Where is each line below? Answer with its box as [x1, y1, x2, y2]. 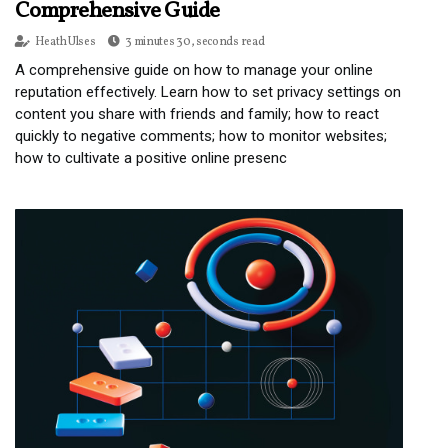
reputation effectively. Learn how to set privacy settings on [15, 82, 401, 101]
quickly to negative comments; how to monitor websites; [15, 126, 387, 145]
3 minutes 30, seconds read [125, 33, 265, 50]
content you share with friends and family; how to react [15, 104, 379, 123]
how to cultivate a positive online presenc [15, 148, 287, 167]
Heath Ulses [34, 33, 96, 50]
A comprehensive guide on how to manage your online [15, 60, 373, 79]
